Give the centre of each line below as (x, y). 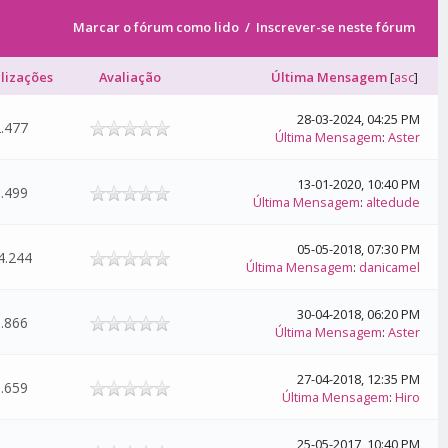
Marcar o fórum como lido (156, 27)
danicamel (390, 267)
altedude (393, 202)
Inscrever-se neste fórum (336, 27)
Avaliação (129, 77)
